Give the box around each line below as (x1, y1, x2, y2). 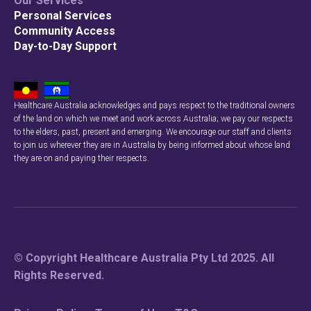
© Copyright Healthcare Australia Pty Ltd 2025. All (14, 251, 274, 264)
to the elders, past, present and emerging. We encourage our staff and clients (14, 126, 292, 137)
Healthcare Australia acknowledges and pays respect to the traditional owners (14, 100, 295, 110)
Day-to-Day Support (14, 39, 117, 53)
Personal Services (14, 8, 112, 22)
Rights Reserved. (14, 268, 104, 282)
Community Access (14, 24, 115, 37)
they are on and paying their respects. (14, 153, 149, 163)
